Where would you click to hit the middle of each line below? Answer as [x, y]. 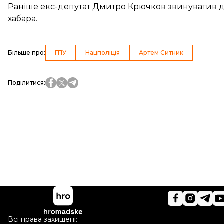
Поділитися [26, 83]
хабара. [23, 19]
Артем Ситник [161, 53]
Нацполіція [103, 53]
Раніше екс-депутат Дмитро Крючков [88, 7]
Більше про [26, 53]
